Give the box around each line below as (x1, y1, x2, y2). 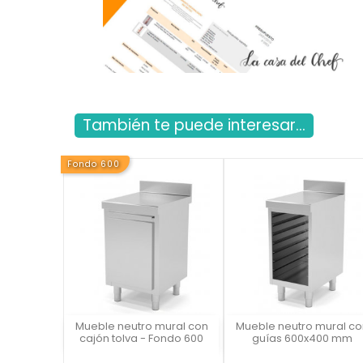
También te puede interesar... (83, 114, 305, 137)
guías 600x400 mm (251, 331, 352, 347)
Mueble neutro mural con (75, 318, 208, 335)
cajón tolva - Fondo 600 (79, 331, 203, 347)
